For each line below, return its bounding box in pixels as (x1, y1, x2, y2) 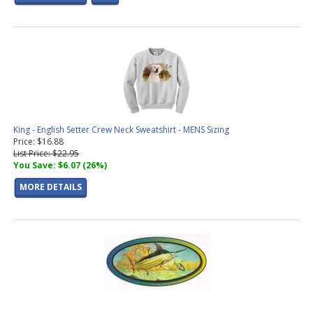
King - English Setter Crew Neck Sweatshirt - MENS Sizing (13, 124, 229, 136)
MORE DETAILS (20, 181, 82, 194)
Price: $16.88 (13, 136, 64, 148)
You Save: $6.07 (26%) (13, 159, 107, 172)
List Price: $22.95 (13, 147, 79, 160)
